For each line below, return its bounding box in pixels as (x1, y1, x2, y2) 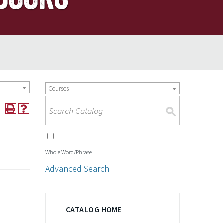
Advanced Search (45, 163, 109, 174)
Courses (48, 84, 69, 93)
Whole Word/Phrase (45, 148, 92, 156)
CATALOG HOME (66, 204, 122, 214)
